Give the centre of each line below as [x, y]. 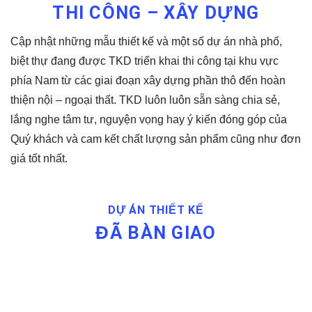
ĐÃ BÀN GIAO [156, 233]
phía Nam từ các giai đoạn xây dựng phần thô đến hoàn [148, 80]
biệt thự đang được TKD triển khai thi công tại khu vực [145, 61]
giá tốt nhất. [39, 158]
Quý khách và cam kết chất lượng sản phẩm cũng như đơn [156, 139]
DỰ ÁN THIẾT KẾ [156, 210]
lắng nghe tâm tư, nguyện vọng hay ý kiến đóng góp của [149, 119]
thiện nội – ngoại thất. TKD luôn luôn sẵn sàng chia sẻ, [145, 100]
